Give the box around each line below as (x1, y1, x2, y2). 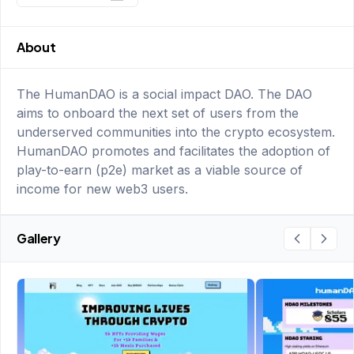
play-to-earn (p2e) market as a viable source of (17, 162, 303, 178)
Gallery (17, 230, 61, 247)
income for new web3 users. (17, 181, 188, 197)
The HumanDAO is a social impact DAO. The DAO (17, 86, 312, 102)
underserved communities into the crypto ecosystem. (17, 124, 335, 140)
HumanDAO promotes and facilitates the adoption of (17, 143, 330, 159)
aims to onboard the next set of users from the (17, 105, 299, 121)
